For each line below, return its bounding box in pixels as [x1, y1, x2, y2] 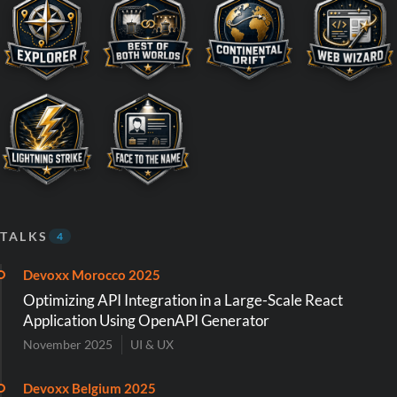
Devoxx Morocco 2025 [23, 266, 160, 283]
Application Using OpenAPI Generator [23, 310, 269, 330]
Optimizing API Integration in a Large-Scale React [23, 290, 343, 309]
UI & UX [130, 338, 175, 353]
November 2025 [23, 338, 113, 353]
